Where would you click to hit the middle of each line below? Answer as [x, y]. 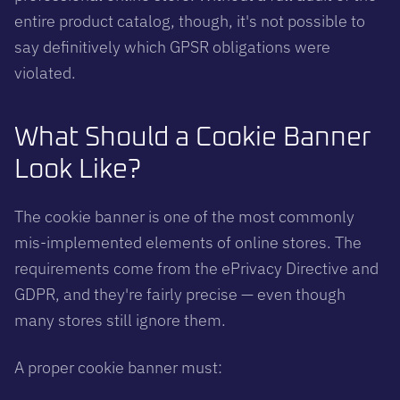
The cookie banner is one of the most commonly [184, 216]
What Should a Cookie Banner [193, 137]
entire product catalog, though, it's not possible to [190, 21]
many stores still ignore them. [120, 320]
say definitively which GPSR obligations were [172, 46]
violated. [45, 72]
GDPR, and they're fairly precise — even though [180, 294]
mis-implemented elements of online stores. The [188, 242]
